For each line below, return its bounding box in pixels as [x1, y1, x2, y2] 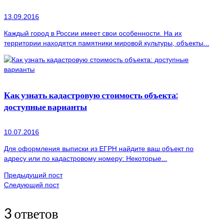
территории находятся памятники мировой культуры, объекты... [4, 39, 209, 47]
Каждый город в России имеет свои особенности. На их [4, 29, 182, 37]
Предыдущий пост [4, 171, 63, 179]
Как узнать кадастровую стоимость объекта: [4, 89, 178, 100]
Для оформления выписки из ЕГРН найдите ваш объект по [4, 144, 194, 153]
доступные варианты [4, 101, 87, 112]
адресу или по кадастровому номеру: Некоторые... [4, 154, 167, 162]
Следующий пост [4, 180, 59, 189]
